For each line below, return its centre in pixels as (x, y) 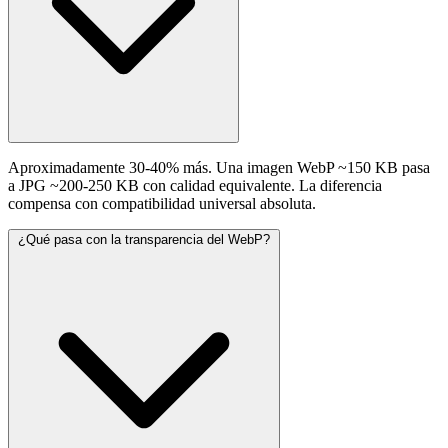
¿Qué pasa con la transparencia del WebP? (144, 240)
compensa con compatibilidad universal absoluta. (162, 204)
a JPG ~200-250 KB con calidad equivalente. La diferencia (195, 186)
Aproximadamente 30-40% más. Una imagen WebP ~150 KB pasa (219, 168)
